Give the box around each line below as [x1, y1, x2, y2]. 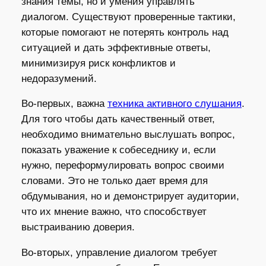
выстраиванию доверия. [21, 221, 135, 233]
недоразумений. [21, 72, 97, 84]
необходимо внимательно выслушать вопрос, [21, 129, 235, 141]
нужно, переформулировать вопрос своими [21, 160, 224, 172]
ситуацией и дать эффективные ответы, [21, 42, 211, 53]
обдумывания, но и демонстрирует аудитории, [21, 191, 239, 202]
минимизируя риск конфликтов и [21, 57, 176, 69]
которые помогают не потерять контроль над [21, 26, 229, 38]
